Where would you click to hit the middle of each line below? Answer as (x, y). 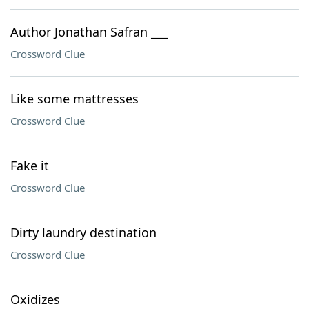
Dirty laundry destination (83, 232)
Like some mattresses (74, 99)
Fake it (30, 166)
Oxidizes (35, 299)
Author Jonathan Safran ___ (89, 32)
